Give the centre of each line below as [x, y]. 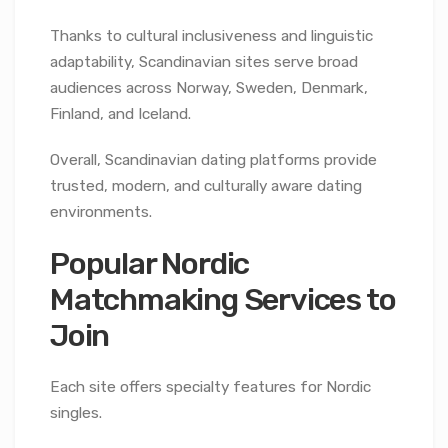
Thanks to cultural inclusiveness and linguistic [211, 35]
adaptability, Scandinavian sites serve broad [204, 61]
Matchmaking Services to [223, 299]
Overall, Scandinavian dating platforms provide [213, 159]
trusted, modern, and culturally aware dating [206, 185]
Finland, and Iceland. [120, 113]
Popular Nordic [150, 263]
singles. [76, 413]
